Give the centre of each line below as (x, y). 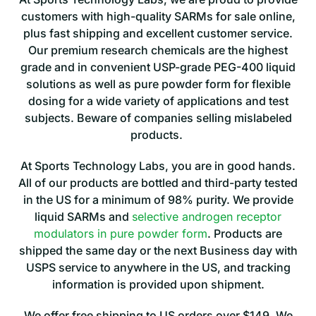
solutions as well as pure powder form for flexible (158, 84)
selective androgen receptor (207, 217)
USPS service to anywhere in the (114, 268)
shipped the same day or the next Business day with (158, 251)
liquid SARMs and (83, 217)
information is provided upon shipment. (158, 285)
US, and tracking (246, 268)
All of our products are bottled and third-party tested (158, 183)
